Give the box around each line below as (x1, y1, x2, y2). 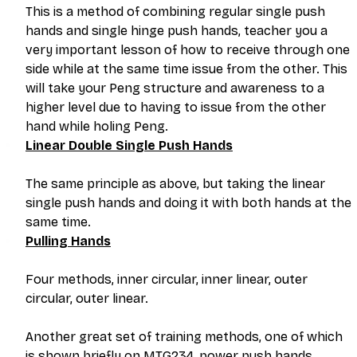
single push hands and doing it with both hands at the (25, 194, 355, 210)
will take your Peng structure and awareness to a (25, 80, 328, 96)
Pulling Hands (25, 233, 111, 249)
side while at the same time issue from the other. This (25, 61, 351, 76)
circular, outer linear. (25, 290, 148, 306)
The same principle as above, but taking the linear (25, 175, 328, 191)
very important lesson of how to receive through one (25, 41, 353, 57)
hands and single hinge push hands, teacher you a (25, 22, 331, 38)
